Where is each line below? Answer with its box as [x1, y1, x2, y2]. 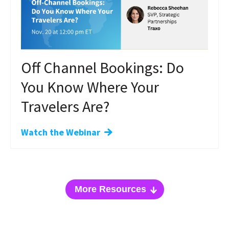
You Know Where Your [21, 77, 159, 97]
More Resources [74, 184, 146, 194]
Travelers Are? [21, 96, 109, 116]
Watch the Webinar [21, 126, 100, 138]
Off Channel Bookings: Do [21, 57, 184, 77]
